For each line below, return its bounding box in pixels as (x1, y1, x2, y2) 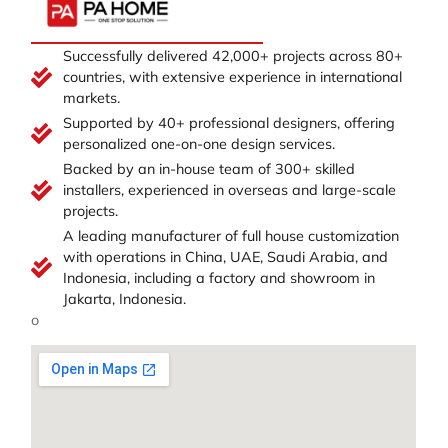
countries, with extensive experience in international (62, 67, 402, 86)
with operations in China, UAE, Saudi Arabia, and (62, 247, 388, 266)
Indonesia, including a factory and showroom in (62, 268, 375, 287)
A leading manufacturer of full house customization (62, 226, 399, 245)
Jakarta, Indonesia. (62, 289, 186, 308)
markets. (62, 88, 120, 107)
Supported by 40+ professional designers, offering (62, 113, 395, 132)
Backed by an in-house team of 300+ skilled (62, 159, 355, 178)
